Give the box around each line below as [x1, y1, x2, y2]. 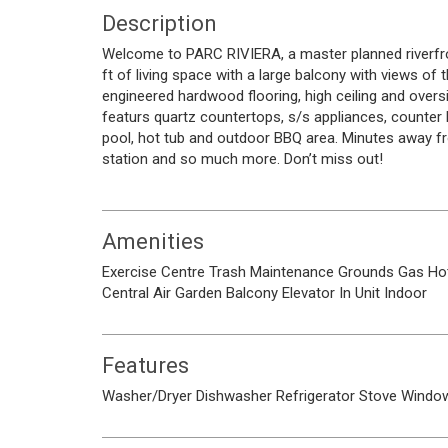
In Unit [339, 284, 380, 302]
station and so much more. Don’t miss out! [102, 150, 383, 168]
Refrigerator [276, 387, 355, 405]
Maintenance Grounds [250, 263, 394, 281]
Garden [175, 284, 222, 302]
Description [102, 11, 217, 36]
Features [102, 353, 189, 378]
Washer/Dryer [102, 387, 192, 405]
